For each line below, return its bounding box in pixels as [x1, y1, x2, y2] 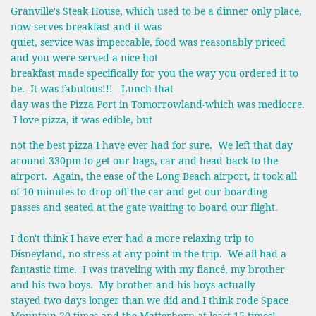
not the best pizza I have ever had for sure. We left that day [11, 138, 293, 152]
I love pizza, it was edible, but [11, 113, 152, 127]
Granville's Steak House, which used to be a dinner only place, [11, 4, 302, 18]
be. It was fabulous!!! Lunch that [11, 82, 174, 96]
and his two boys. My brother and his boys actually [11, 277, 255, 291]
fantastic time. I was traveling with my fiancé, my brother [11, 262, 285, 276]
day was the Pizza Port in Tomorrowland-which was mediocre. [11, 97, 305, 111]
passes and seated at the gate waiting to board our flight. [11, 200, 278, 214]
